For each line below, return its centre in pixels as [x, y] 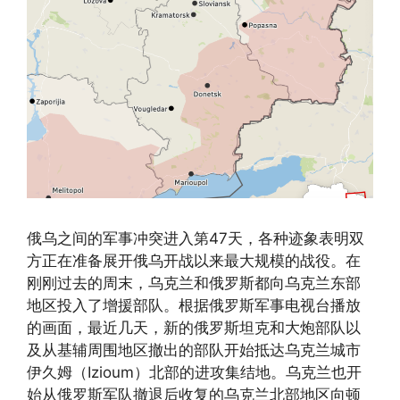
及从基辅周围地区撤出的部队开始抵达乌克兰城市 [194, 350]
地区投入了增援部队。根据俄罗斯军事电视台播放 [194, 305]
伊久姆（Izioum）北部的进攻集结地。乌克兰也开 [194, 372]
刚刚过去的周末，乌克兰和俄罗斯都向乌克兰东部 [194, 283]
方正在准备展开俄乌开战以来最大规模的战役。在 [194, 260]
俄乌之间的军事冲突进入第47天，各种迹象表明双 [196, 238]
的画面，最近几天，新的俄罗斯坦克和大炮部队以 [194, 327]
